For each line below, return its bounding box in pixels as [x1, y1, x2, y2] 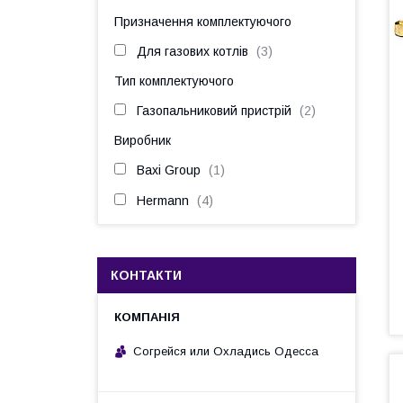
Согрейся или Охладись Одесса [133, 344, 318, 358]
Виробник [114, 133, 171, 148]
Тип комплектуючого [114, 74, 234, 88]
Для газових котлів [137, 44, 248, 58]
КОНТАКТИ [111, 268, 182, 282]
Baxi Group [137, 163, 201, 177]
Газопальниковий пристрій [137, 103, 291, 118]
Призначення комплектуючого [114, 14, 291, 29]
